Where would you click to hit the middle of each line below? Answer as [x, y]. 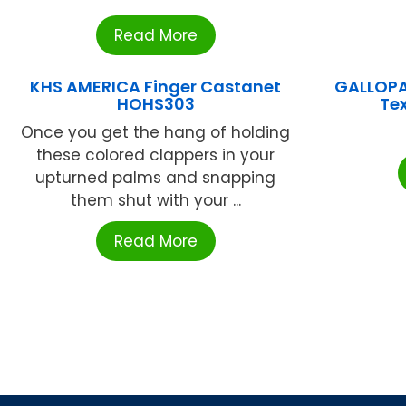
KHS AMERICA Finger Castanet [156, 86]
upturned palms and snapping [156, 177]
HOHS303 [155, 103]
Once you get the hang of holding [156, 132]
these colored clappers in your [156, 155]
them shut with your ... [155, 200]
